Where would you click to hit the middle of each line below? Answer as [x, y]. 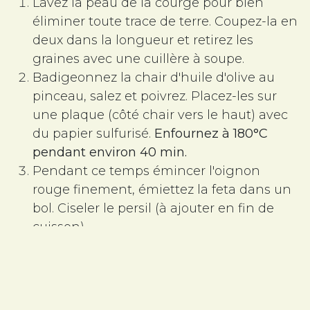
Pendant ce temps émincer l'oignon [146, 171]
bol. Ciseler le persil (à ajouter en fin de [153, 208]
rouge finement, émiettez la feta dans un [162, 189]
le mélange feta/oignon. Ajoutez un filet [157, 264]
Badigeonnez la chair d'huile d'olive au [154, 77]
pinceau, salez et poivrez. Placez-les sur [155, 96]
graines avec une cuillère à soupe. [138, 58]
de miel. [57, 283]
